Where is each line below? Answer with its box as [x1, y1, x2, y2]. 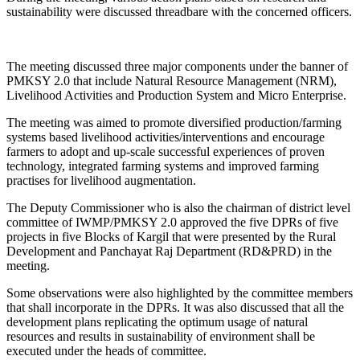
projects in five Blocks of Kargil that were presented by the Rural [6, 229, 336, 243]
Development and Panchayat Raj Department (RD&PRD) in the [6, 243, 332, 258]
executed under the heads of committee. [6, 343, 207, 358]
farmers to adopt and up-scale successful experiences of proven [6, 144, 325, 158]
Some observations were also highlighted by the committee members [6, 285, 353, 300]
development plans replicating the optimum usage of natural [6, 314, 308, 329]
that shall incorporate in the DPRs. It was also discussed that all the [6, 300, 344, 314]
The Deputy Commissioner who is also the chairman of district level [6, 200, 350, 215]
